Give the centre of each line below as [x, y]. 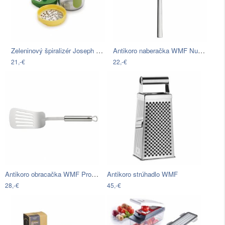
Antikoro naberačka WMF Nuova [202, 50]
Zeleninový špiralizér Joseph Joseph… [99, 50]
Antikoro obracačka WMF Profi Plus [95, 174]
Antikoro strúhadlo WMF [143, 174]
